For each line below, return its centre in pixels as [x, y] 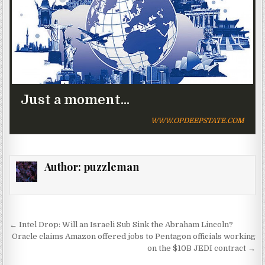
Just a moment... [75, 100]
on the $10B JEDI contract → [201, 248]
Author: [64, 167]
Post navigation [69, 227]
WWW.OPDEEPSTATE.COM [197, 121]
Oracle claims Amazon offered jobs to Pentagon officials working [133, 237]
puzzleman [111, 167]
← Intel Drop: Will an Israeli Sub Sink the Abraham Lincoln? [122, 225]
